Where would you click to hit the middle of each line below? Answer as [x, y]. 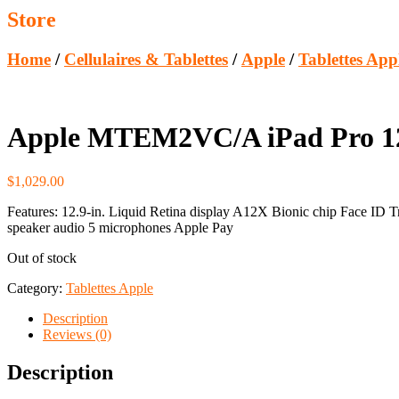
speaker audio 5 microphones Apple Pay [120, 227]
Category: [37, 288]
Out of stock [42, 257]
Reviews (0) [77, 334]
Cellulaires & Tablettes [146, 60]
